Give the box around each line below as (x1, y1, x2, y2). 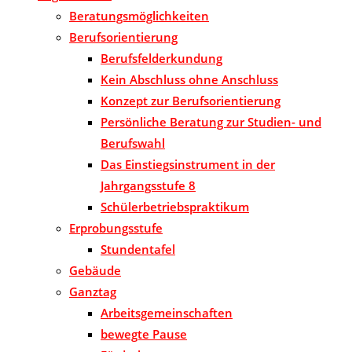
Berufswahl (101, 135, 165, 152)
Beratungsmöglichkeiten (69, 8, 209, 24)
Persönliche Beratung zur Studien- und (101, 114, 321, 130)
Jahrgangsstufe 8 (101, 178, 196, 194)
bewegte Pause (101, 326, 187, 343)
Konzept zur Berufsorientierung (101, 93, 280, 109)
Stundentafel (101, 241, 175, 258)
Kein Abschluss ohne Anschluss (101, 71, 278, 88)
